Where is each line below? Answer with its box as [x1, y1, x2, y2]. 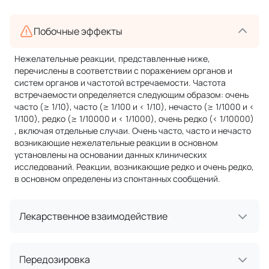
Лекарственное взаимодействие [19, 210, 168, 223]
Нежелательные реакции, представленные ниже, [14, 53, 210, 64]
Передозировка [19, 253, 90, 266]
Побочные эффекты [34, 25, 122, 38]
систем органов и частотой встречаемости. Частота [14, 77, 226, 88]
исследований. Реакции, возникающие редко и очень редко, [14, 161, 254, 172]
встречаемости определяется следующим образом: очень [14, 89, 249, 100]
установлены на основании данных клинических [14, 149, 207, 160]
